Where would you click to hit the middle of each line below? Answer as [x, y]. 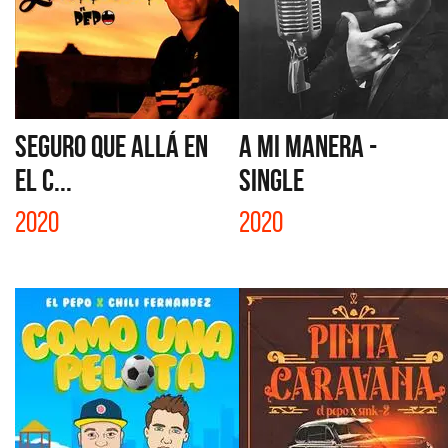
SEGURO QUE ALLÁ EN [111, 146]
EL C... [43, 180]
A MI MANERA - [308, 146]
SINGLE [271, 180]
